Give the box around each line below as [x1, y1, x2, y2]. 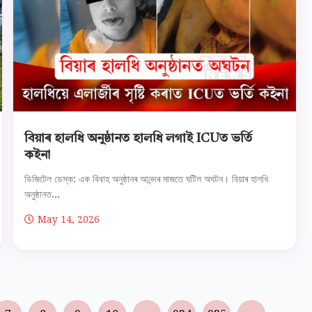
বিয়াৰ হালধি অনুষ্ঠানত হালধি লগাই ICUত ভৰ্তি [24, 133, 253, 145]
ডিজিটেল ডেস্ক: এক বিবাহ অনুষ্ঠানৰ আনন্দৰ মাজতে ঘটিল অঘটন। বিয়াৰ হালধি [24, 173, 269, 185]
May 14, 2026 [38, 212, 100, 226]
